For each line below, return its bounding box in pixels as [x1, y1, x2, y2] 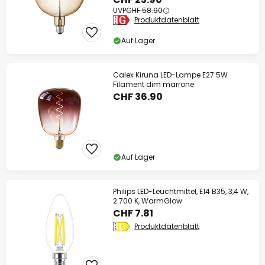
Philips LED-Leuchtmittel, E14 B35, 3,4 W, [113, 186, 248, 197]
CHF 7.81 [113, 206, 153, 221]
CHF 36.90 [113, 90, 163, 104]
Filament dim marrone [113, 79, 194, 90]
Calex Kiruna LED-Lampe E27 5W [113, 70, 228, 80]
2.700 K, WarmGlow [113, 196, 182, 206]
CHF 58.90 [126, 5, 163, 16]
